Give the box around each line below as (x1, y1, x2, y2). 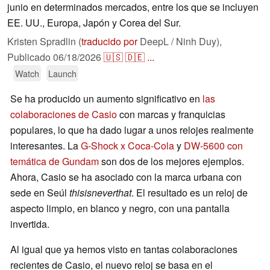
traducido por (81, 34, 137, 49)
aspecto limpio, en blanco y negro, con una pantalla (10, 201, 230, 216)
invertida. (10, 217, 49, 231)
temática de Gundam (10, 154, 101, 169)
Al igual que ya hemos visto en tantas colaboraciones (10, 242, 237, 257)
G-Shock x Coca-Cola (81, 139, 174, 153)
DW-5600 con (184, 139, 243, 153)
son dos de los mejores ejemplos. (101, 154, 244, 169)
